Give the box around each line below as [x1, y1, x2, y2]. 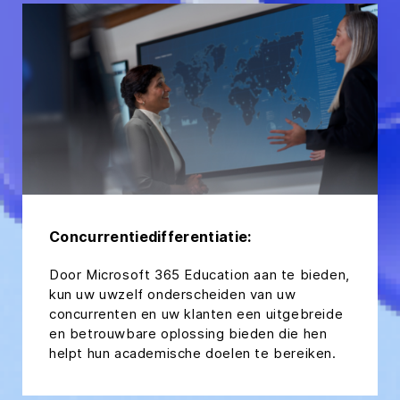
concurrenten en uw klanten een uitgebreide [49, 304, 344, 322]
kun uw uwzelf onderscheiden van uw [49, 285, 296, 303]
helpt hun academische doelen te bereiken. [49, 344, 337, 362]
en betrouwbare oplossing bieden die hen [49, 324, 328, 342]
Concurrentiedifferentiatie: [49, 227, 252, 246]
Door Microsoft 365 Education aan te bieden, [49, 265, 350, 283]
